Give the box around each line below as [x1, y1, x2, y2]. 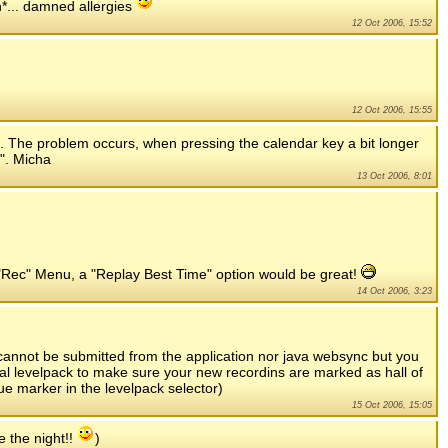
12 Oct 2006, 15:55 [352, 105, 432, 116]
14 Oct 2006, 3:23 [357, 286, 432, 297]
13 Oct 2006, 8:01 [357, 171, 432, 182]
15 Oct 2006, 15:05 [352, 400, 432, 411]
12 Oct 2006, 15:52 [352, 18, 432, 29]
